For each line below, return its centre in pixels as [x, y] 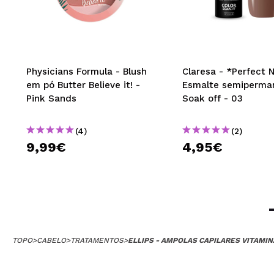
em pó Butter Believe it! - [83, 85]
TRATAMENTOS [97, 241]
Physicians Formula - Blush [87, 72]
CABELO [51, 241]
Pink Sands [51, 99]
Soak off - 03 [213, 99]
